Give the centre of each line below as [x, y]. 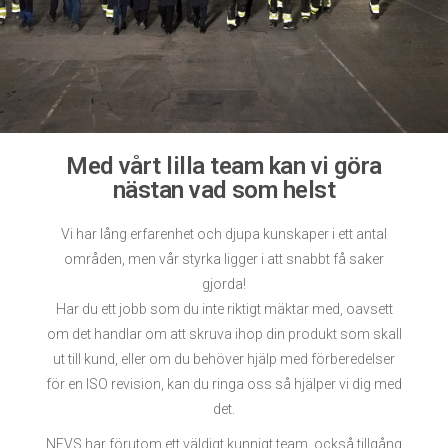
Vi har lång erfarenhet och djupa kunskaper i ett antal [224, 234]
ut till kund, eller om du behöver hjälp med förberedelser [224, 359]
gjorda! [224, 284]
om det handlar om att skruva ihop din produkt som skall [224, 334]
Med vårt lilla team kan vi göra [224, 166]
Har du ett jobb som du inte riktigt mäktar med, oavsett [224, 309]
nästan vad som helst [224, 190]
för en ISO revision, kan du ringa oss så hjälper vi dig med [224, 384]
